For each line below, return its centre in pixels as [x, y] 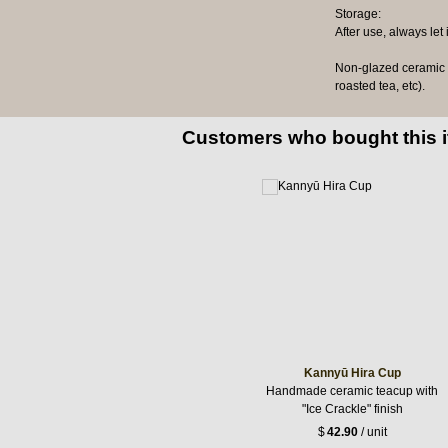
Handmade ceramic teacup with [352, 390]
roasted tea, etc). [379, 85]
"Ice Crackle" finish [352, 408]
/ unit [372, 432]
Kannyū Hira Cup [352, 372]
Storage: [357, 13]
